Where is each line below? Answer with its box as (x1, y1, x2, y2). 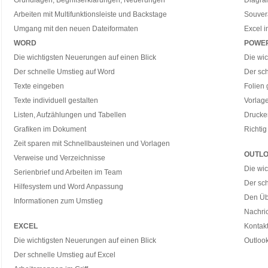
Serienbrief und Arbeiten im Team (13, 168, 122, 176)
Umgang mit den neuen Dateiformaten (13, 25, 138, 33)
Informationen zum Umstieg (13, 197, 103, 205)
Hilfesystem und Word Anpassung (13, 182, 123, 191)
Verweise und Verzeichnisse (13, 154, 105, 162)
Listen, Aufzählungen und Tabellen (13, 111, 126, 119)
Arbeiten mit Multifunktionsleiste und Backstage (13, 10, 167, 19)
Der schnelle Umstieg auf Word (13, 68, 115, 76)
